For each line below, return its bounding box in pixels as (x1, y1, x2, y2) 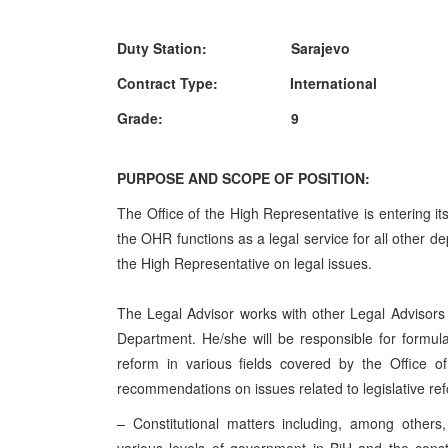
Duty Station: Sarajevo (117, 38, 350, 58)
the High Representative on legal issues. (117, 253, 376, 273)
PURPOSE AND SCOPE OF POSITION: (117, 168, 370, 188)
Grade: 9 (117, 108, 299, 128)
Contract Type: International (117, 73, 381, 93)
